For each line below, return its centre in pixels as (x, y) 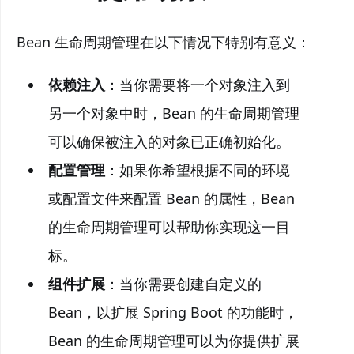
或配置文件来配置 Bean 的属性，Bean (171, 198)
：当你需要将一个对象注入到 (197, 85)
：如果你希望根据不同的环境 (197, 170)
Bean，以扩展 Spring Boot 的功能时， (173, 312)
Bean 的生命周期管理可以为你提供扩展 (173, 341)
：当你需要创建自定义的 (183, 284)
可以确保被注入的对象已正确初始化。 (169, 141)
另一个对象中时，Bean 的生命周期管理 (173, 113)
